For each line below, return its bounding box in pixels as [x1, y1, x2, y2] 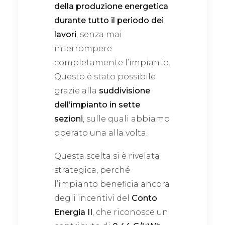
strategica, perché [54, 165, 130, 175]
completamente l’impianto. [54, 58, 170, 67]
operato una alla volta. [54, 128, 148, 138]
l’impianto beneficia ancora [54, 179, 170, 189]
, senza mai [76, 30, 122, 39]
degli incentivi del [54, 193, 132, 203]
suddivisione [99, 86, 150, 95]
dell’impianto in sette [54, 100, 140, 109]
